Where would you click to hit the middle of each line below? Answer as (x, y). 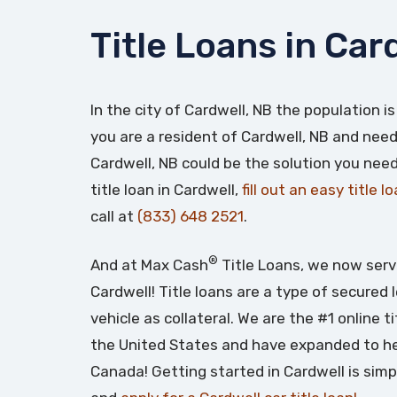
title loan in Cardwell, (166, 189)
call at (114, 216)
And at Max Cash (149, 265)
